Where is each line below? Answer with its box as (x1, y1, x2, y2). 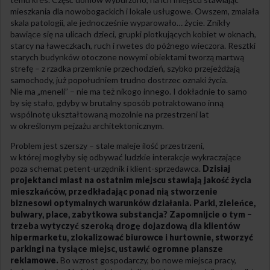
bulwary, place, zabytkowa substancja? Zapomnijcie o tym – (10, 209, 252, 219)
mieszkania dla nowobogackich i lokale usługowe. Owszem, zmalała (10, 5, 259, 16)
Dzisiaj (202, 163, 230, 174)
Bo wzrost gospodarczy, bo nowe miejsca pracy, (58, 254, 236, 265)
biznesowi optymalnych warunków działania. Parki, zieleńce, (10, 197, 256, 208)
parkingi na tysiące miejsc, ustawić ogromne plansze (10, 243, 223, 254)
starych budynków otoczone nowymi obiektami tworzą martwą (10, 51, 244, 62)
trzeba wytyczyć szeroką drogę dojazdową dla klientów (10, 220, 240, 231)
